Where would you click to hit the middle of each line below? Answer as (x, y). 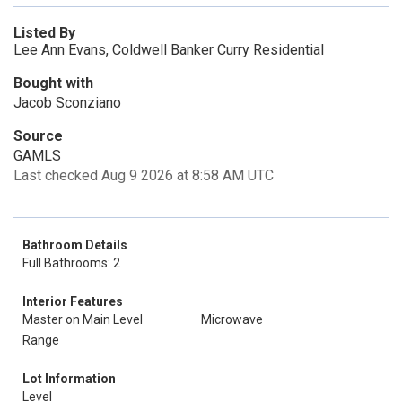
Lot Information (69, 379)
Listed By (44, 33)
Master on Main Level (83, 319)
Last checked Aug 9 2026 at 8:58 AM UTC (144, 175)
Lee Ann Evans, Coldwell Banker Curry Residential (169, 50)
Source (38, 136)
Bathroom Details (75, 245)
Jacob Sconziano (67, 103)
